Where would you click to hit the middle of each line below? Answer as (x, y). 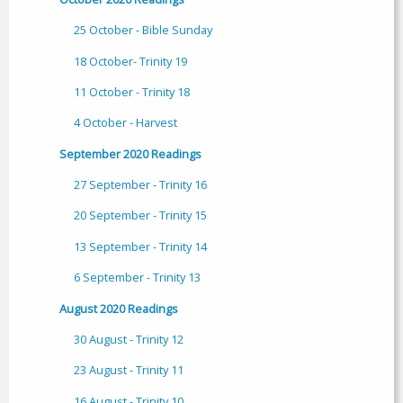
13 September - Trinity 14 (140, 246)
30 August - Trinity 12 (129, 339)
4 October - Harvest (125, 123)
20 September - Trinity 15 (140, 215)
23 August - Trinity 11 (129, 370)
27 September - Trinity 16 (140, 185)
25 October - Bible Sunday (143, 30)
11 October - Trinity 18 (132, 91)
